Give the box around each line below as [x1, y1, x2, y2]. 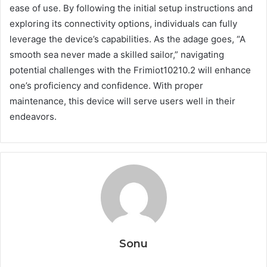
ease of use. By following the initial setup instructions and [10, 2, 253, 14]
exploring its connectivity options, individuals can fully [10, 18, 237, 30]
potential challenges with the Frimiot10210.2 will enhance [10, 64, 251, 76]
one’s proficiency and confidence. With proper [10, 80, 203, 92]
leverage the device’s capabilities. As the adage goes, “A [10, 33, 246, 45]
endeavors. [10, 111, 57, 123]
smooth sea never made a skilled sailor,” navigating [10, 49, 224, 61]
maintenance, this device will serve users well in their [10, 95, 235, 107]
